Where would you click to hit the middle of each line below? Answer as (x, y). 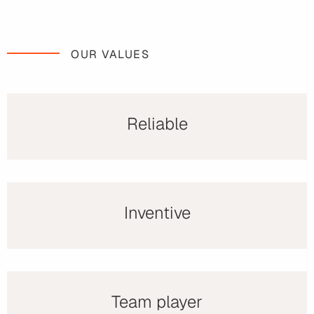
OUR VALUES (110, 55)
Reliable (157, 124)
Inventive (157, 213)
